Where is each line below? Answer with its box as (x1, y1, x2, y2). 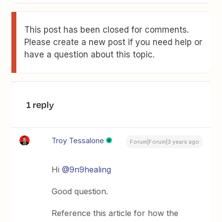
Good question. (52, 186, 109, 196)
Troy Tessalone (52, 135, 105, 145)
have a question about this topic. (24, 49, 155, 59)
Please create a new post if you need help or (24, 37, 203, 47)
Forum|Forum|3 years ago (129, 138, 199, 145)
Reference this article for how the (52, 208, 179, 218)
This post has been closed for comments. (24, 24, 189, 35)
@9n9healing (62, 164, 111, 174)
